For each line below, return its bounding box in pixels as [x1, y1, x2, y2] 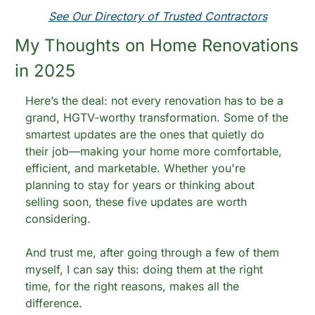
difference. [25, 296, 82, 310]
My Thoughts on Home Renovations [15, 35, 299, 56]
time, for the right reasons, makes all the [25, 279, 239, 293]
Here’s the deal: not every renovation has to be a [25, 94, 283, 108]
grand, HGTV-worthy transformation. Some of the [25, 110, 288, 124]
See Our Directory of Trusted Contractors [48, 9, 267, 23]
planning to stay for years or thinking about [25, 178, 255, 192]
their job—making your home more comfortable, [25, 144, 282, 158]
